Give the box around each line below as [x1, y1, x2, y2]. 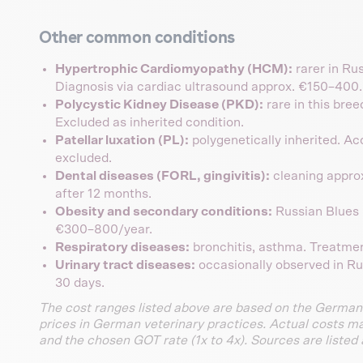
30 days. [55, 275, 105, 289]
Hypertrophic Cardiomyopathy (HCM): [55, 62, 293, 75]
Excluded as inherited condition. [55, 115, 244, 129]
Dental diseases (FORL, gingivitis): [55, 169, 270, 182]
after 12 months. [55, 186, 152, 200]
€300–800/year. [55, 222, 152, 236]
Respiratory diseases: [55, 240, 190, 254]
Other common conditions [39, 27, 235, 47]
